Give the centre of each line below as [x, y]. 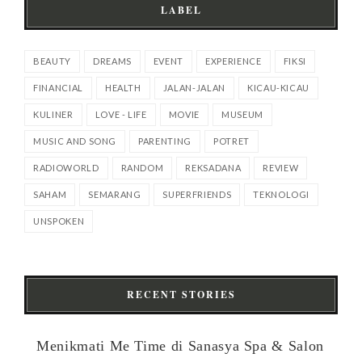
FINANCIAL [58, 88]
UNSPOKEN [59, 221]
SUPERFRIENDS [197, 195]
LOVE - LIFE [121, 115]
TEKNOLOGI [282, 195]
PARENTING [165, 141]
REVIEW [281, 168]
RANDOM [142, 168]
